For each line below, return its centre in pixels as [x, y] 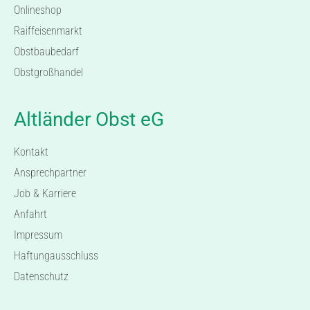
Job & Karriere [45, 194]
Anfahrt [30, 215]
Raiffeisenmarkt [48, 31]
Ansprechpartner [50, 173]
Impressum [38, 235]
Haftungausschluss [56, 256]
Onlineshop [38, 10]
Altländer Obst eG [89, 120]
